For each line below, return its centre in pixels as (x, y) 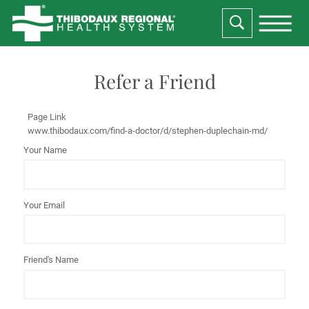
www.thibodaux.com (68, 131)
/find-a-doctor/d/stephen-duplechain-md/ (188, 131)
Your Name (46, 150)
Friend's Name (51, 260)
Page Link (47, 117)
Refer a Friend (154, 81)
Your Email (44, 205)
